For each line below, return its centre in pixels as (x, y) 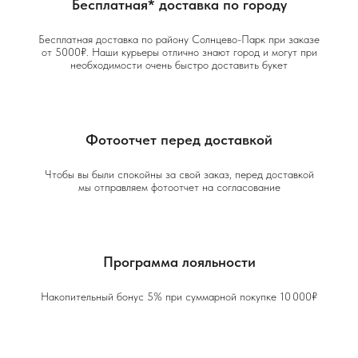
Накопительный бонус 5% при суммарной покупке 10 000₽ (179, 296)
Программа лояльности (179, 261)
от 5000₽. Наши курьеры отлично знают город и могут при (179, 52)
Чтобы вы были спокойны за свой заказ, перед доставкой (179, 174)
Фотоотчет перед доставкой (179, 139)
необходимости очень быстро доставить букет (179, 64)
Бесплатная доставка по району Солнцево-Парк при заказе (179, 39)
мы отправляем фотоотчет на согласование (179, 187)
